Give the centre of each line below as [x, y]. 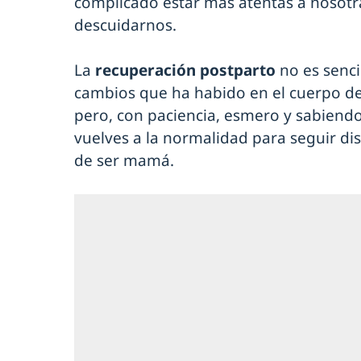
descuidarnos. [125, 25]
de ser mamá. [124, 161]
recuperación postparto [187, 71]
